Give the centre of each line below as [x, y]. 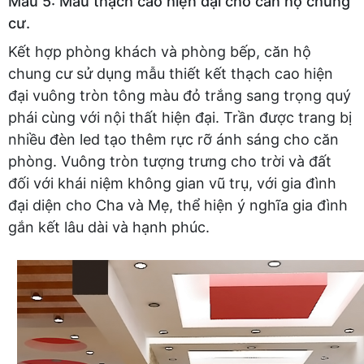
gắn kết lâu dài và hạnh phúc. [109, 227]
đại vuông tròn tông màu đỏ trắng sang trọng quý [180, 95]
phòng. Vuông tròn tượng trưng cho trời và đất [170, 161]
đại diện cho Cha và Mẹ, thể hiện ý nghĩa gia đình [178, 205]
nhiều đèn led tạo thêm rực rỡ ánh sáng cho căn [173, 139]
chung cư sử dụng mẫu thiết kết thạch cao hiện [171, 73]
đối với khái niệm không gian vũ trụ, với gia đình [172, 183]
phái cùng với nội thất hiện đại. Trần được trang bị [180, 117]
